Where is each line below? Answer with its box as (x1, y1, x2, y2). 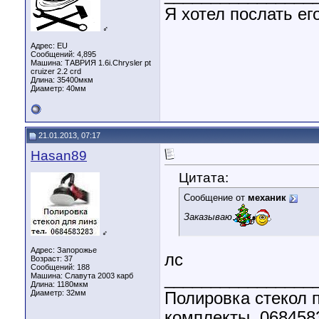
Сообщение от (184, 192, 248, 204)
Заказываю (184, 211, 232, 222)
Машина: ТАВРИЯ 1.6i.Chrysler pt (31, 58, 151, 67)
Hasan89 (31, 148, 87, 163)
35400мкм (57, 75, 93, 84)
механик (248, 192, 286, 204)
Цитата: (179, 169, 229, 186)
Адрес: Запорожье (31, 246, 97, 254)
